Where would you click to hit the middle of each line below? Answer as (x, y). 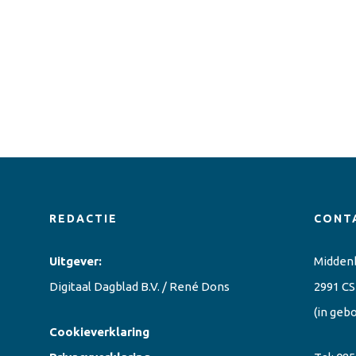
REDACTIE (83, 219)
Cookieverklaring (99, 332)
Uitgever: (75, 261)
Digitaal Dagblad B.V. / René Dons (139, 287)
